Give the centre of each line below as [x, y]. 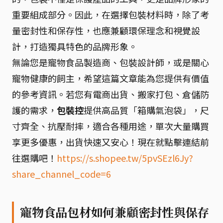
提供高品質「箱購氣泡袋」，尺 [146, 110]
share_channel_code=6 [61, 173]
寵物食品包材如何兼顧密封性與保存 [115, 212]
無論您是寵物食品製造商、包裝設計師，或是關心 [111, 62]
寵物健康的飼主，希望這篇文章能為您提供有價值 [111, 78]
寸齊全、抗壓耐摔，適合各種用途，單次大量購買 [111, 126]
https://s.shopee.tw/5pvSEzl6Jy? [125, 158]
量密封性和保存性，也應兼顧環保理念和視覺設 [106, 30]
